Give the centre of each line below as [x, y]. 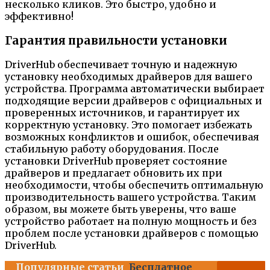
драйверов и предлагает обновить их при [114, 173]
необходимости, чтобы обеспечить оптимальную [134, 185]
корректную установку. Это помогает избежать [128, 125]
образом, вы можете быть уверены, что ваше [121, 209]
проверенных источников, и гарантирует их [122, 113]
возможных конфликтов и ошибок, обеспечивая [132, 137]
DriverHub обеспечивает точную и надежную [121, 65]
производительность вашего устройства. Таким [130, 197]
